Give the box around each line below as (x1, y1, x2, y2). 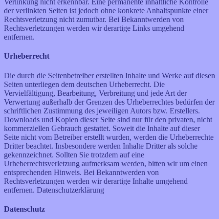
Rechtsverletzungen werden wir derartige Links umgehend (4, 23, 184, 32)
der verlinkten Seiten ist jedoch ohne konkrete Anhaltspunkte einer (4, 6, 208, 15)
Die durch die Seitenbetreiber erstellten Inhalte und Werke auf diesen (4, 71, 215, 80)
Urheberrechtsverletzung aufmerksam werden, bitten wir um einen (4, 159, 208, 168)
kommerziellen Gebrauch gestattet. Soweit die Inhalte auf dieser (4, 124, 200, 132)
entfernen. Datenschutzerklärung (4, 185, 104, 194)
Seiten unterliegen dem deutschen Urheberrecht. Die (4, 80, 165, 88)
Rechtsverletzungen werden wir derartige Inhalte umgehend (4, 176, 188, 185)
